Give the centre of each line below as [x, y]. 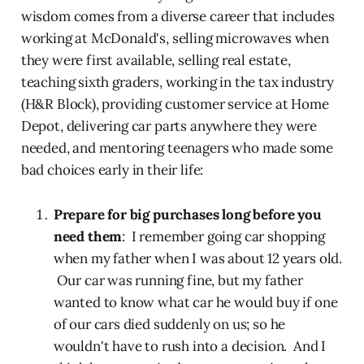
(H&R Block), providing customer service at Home [175, 104]
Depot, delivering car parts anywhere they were [169, 126]
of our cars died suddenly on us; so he [169, 324]
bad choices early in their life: [112, 169]
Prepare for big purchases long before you [187, 214]
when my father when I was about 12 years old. [198, 258]
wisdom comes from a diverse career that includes [178, 16]
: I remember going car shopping [223, 236]
